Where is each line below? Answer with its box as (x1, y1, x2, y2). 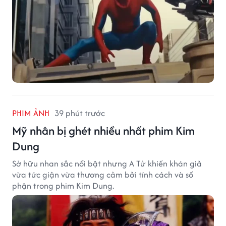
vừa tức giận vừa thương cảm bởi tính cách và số (12, 168, 193, 181)
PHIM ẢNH (12, 106, 49, 119)
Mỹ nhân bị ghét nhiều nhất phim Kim (12, 122, 195, 139)
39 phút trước (54, 106, 105, 119)
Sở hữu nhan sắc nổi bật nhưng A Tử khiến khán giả (12, 157, 202, 169)
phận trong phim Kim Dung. (12, 179, 114, 192)
